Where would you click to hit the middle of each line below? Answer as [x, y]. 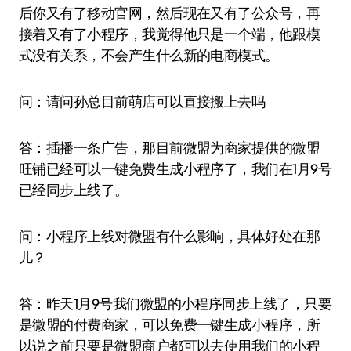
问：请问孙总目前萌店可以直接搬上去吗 [142, 101]
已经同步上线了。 [74, 190]
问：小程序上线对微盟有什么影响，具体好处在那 [170, 236]
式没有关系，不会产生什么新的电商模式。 [149, 55]
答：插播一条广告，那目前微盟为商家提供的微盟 [170, 148]
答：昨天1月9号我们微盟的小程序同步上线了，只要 [175, 304]
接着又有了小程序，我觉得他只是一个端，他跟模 [170, 34]
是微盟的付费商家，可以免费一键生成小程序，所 [170, 325]
